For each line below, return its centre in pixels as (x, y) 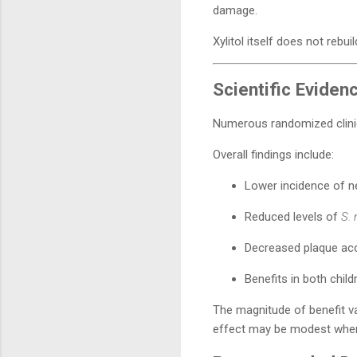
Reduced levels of (293, 216)
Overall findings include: (273, 154)
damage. (235, 11)
